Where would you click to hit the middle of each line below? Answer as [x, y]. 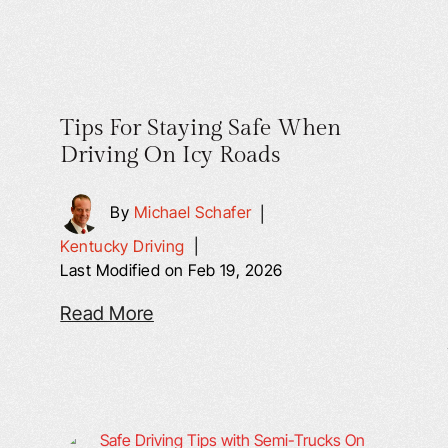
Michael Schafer [192, 212]
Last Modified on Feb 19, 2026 [171, 270]
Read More [107, 313]
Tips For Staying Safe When [201, 128]
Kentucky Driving [122, 246]
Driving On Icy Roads [170, 155]
